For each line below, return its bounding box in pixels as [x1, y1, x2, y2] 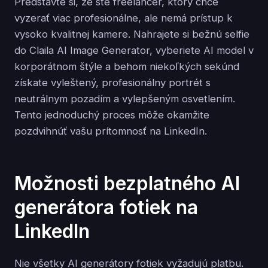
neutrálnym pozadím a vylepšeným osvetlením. [14, 93, 235, 105]
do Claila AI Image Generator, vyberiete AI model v [14, 44, 254, 56]
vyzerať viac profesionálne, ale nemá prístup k [14, 12, 233, 24]
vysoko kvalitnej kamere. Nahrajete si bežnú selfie [14, 28, 249, 40]
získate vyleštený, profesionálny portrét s [14, 77, 211, 89]
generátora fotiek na [14, 196, 198, 220]
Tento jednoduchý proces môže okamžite [14, 109, 209, 121]
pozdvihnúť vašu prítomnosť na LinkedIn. [14, 125, 207, 137]
